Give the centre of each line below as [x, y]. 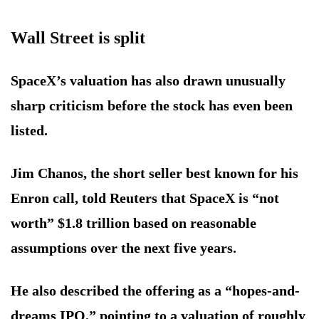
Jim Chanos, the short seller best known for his [155, 173]
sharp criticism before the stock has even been [152, 106]
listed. [29, 131]
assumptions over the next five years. [124, 248]
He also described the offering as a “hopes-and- [155, 291]
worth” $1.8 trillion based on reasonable [134, 223]
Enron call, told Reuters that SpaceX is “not [145, 198]
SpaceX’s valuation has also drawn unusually [148, 81]
